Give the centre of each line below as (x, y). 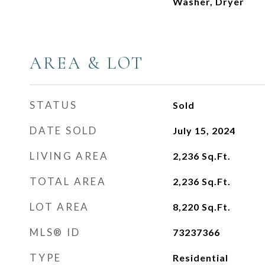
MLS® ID (55, 232)
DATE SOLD (64, 130)
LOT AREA (59, 207)
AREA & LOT (87, 63)
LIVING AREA (69, 156)
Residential (200, 258)
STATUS (54, 105)
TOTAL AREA (68, 181)
